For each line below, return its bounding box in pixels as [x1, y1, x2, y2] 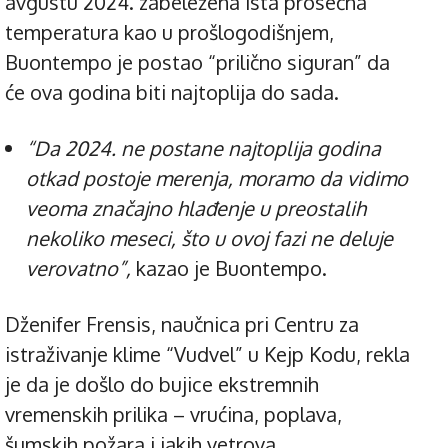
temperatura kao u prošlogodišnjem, [5, 19, 334, 46]
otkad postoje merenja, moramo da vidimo [26, 165, 408, 192]
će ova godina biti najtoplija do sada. [5, 79, 339, 106]
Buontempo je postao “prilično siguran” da [5, 49, 390, 76]
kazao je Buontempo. [131, 255, 327, 282]
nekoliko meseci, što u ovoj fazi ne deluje [26, 225, 393, 252]
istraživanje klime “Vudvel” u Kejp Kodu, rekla [5, 341, 410, 368]
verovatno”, [26, 255, 131, 282]
